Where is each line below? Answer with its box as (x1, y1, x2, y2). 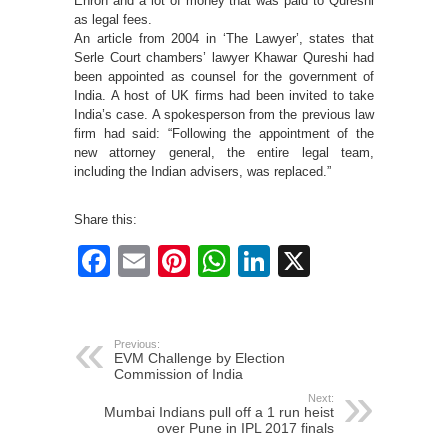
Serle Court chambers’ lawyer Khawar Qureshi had (74, 50, 374, 66)
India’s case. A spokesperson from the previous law (74, 107, 374, 123)
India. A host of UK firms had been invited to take (74, 88, 374, 104)
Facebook (110, 243, 252, 280)
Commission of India (114, 366, 243, 383)
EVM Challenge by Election (114, 350, 285, 367)
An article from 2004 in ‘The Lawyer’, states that (74, 31, 374, 47)
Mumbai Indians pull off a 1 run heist (104, 404, 334, 421)
